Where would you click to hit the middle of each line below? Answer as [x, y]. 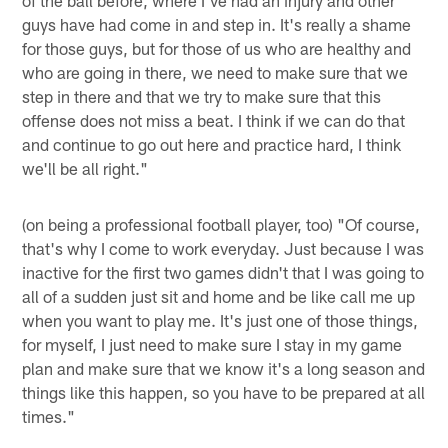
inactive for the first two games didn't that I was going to [223, 271]
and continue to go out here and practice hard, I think [212, 143]
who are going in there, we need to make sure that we [215, 71]
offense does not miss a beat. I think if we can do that [214, 119]
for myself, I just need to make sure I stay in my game [212, 343]
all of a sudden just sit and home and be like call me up [219, 295]
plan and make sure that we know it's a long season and [224, 367]
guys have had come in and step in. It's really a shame [217, 23]
